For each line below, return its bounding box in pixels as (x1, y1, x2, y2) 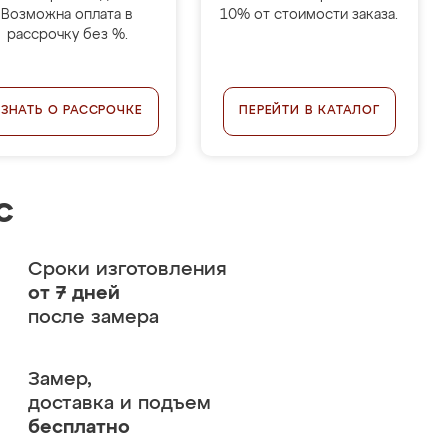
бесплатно (27, 418, 130, 437)
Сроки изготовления (27, 260, 227, 279)
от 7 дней (27, 284, 120, 303)
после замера (27, 308, 159, 327)
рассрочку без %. (6, 28, 128, 42)
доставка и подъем (27, 394, 211, 413)
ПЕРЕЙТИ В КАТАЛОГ (239, 105, 380, 117)
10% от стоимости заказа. (220, 8, 399, 22)
